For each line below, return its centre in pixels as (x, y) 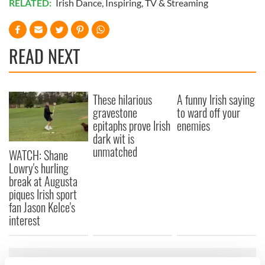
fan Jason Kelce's (42, 207)
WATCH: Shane (38, 155)
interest (25, 220)
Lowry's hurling (39, 168)
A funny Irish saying (216, 100)
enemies (194, 126)
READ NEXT (44, 56)
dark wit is (114, 139)
